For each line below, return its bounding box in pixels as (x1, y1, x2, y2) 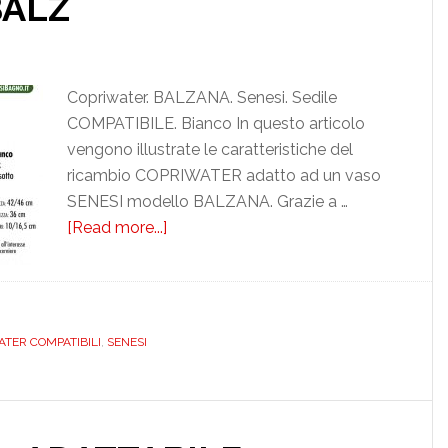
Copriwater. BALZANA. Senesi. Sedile (59, 88, 330, 107)
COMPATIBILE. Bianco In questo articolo (59, 114, 358, 133)
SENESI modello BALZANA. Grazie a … (59, 192, 341, 211)
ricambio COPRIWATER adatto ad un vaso (59, 166, 374, 185)
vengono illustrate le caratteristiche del (59, 140, 346, 159)
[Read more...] (59, 218, 160, 237)
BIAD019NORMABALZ (159, 322, 329, 341)
